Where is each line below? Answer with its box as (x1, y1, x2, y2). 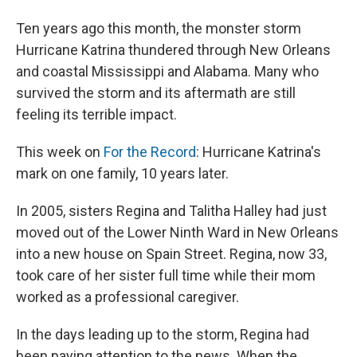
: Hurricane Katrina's (196, 143, 321, 161)
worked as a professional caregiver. (16, 288, 239, 306)
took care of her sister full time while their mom (16, 267, 316, 284)
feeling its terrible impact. (16, 106, 177, 124)
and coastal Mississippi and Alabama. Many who (16, 63, 319, 80)
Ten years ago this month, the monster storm (16, 20, 301, 37)
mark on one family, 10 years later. (16, 165, 229, 182)
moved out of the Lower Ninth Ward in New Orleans (16, 224, 339, 241)
